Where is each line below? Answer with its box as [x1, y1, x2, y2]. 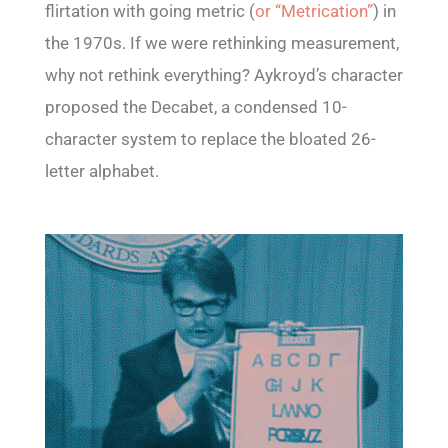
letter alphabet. [44, 161, 159, 182]
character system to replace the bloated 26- [44, 129, 376, 150]
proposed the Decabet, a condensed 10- [44, 97, 347, 118]
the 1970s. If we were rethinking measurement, [44, 33, 399, 54]
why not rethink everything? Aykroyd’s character [44, 65, 403, 86]
